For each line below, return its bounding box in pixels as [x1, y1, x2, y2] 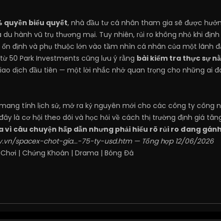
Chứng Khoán [22, 148, 69, 158]
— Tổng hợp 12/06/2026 [132, 136, 214, 146]
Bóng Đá [105, 148, 134, 158]
